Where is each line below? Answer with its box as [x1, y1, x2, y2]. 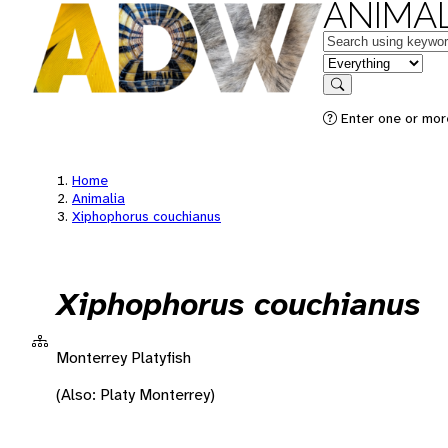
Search [336, 91, 378, 106]
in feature [322, 51, 388, 72]
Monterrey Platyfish [56, 346, 191, 368]
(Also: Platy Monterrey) [56, 383, 215, 405]
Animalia [72, 189, 125, 207]
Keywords [322, 29, 390, 50]
